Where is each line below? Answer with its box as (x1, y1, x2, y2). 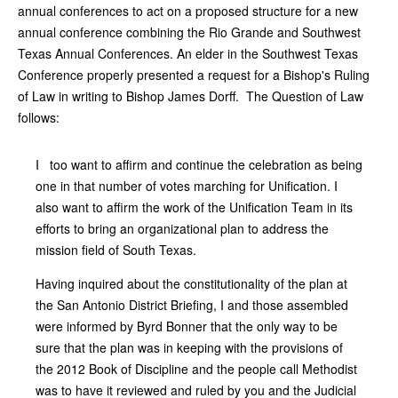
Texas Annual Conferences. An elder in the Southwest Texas (18, 44, 358, 62)
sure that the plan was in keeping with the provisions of (36, 338, 343, 356)
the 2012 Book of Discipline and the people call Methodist (36, 359, 357, 378)
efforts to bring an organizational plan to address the (36, 219, 329, 237)
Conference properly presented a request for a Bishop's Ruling (18, 65, 370, 84)
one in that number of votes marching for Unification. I (36, 176, 338, 195)
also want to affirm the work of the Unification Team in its (36, 197, 353, 216)
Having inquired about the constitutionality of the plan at (36, 274, 347, 292)
